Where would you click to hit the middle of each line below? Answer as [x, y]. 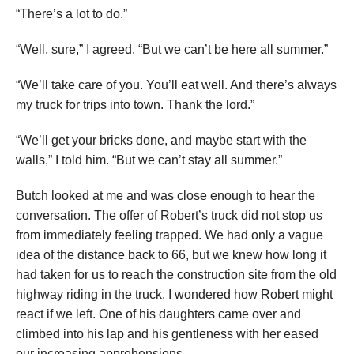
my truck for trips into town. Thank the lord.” [135, 105]
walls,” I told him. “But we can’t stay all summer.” [149, 160]
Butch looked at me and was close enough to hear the [166, 196]
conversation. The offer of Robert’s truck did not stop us [169, 216]
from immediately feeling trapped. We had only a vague [169, 235]
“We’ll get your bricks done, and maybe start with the [161, 141]
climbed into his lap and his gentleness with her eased [167, 334]
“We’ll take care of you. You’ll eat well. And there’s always [176, 85]
